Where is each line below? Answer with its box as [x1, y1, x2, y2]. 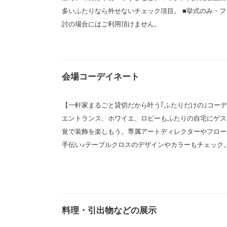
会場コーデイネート [62, 71, 139, 82]
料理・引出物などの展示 [62, 206, 157, 216]
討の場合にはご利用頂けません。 [62, 20, 161, 28]
